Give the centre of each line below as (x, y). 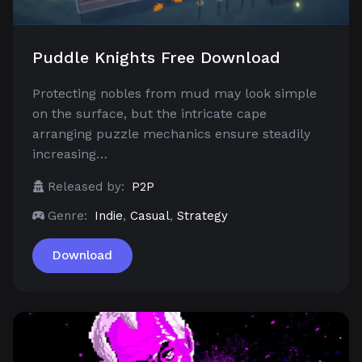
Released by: (86, 187)
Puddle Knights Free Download (156, 58)
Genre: (67, 216)
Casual (150, 216)
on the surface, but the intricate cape (149, 114)
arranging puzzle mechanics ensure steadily (171, 134)
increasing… (70, 154)
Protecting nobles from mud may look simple (175, 94)
